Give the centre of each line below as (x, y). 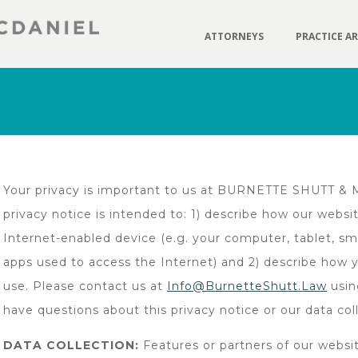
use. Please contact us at (85, 286)
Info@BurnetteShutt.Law (247, 286)
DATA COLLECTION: (71, 345)
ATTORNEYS (234, 36)
